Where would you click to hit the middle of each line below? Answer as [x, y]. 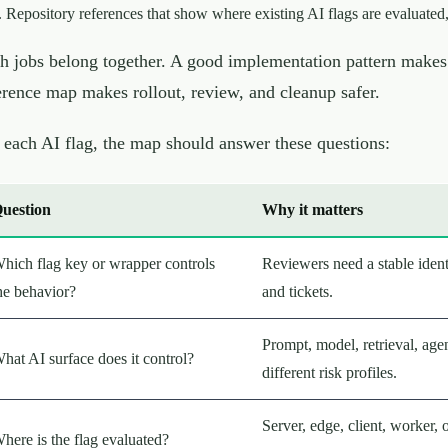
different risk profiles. [329, 372]
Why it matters [312, 209]
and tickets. [297, 291]
